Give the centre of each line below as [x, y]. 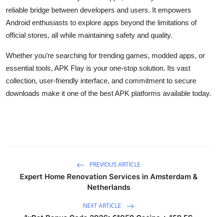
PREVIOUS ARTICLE [114, 164]
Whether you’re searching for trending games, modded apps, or [105, 55]
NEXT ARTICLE [103, 205]
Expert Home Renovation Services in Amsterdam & [108, 176]
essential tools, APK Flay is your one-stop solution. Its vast [98, 68]
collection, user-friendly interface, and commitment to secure [101, 80]
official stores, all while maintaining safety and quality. [89, 35]
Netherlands [108, 187]
